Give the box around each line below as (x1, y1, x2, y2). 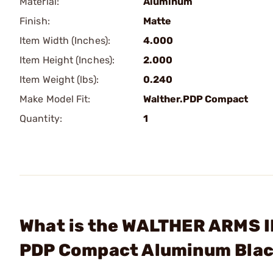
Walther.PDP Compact (143, 93, 248, 105)
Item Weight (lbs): (19, 74, 99, 85)
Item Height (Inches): (19, 54, 115, 66)
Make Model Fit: (19, 93, 91, 105)
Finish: (19, 15, 50, 27)
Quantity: (19, 113, 62, 124)
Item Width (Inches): (19, 35, 110, 46)
